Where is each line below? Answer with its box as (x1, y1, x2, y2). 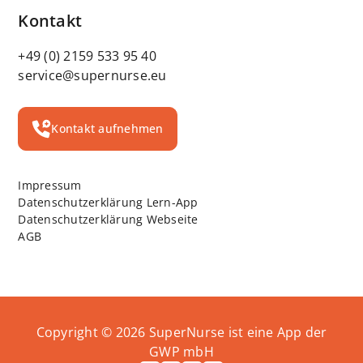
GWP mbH (149, 342, 214, 361)
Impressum (18, 177, 82, 193)
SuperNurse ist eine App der (145, 322, 327, 341)
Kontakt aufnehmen (51, 120, 164, 136)
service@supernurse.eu (18, 66, 167, 84)
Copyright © (36, 322, 116, 341)
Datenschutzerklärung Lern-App (18, 194, 199, 210)
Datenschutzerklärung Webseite (18, 211, 199, 227)
